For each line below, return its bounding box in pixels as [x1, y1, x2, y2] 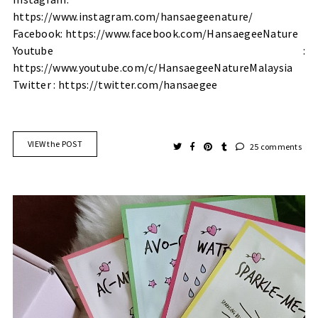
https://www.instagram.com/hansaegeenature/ [12, 9, 253, 23]
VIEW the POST [27, 138, 82, 149]
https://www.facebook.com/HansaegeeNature [65, 26, 298, 40]
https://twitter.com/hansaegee [57, 77, 218, 92]
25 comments [248, 141, 302, 152]
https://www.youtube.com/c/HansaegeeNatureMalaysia [12, 60, 293, 75]
